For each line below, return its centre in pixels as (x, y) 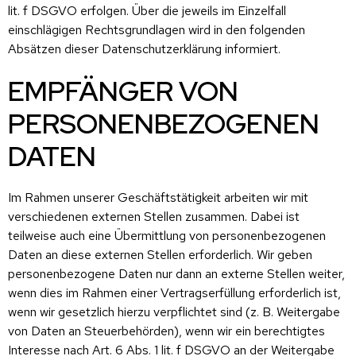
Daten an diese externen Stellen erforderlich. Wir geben (160, 254)
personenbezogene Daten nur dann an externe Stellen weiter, (176, 273)
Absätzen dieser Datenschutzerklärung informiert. (144, 48)
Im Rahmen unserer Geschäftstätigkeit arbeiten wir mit (158, 197)
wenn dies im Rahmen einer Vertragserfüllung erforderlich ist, (174, 292)
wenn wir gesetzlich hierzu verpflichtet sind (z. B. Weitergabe (174, 311)
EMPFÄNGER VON (123, 91)
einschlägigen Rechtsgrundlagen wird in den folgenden (157, 29)
